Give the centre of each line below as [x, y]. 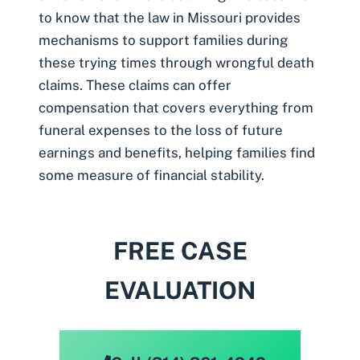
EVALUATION [180, 290]
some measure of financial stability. [151, 176]
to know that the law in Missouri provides [170, 18]
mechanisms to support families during [164, 41]
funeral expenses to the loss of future [161, 131]
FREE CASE [180, 250]
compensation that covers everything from [176, 108]
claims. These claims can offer [135, 86]
